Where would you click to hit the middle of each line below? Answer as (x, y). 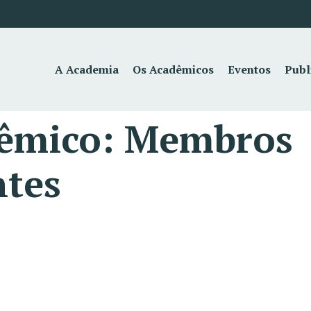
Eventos (250, 69)
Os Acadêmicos (174, 69)
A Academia (87, 69)
